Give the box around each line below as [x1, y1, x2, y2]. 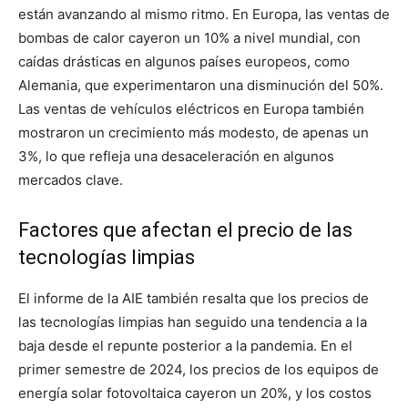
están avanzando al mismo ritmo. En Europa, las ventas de [18, 5, 390, 23]
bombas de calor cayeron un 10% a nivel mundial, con [18, 29, 361, 46]
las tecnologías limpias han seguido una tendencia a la [18, 313, 367, 331]
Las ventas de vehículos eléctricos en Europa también [18, 100, 364, 117]
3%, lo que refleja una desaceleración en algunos [18, 148, 334, 165]
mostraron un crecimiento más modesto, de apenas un [18, 124, 369, 141]
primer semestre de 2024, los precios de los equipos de [18, 361, 379, 378]
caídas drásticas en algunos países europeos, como [18, 53, 350, 70]
